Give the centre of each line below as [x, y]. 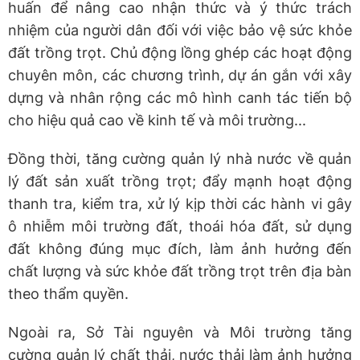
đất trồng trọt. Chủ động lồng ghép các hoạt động [180, 52]
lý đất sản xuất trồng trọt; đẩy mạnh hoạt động [180, 181]
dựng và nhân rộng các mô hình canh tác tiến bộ [180, 97]
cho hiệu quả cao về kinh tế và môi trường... [157, 120]
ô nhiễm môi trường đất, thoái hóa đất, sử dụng [180, 226]
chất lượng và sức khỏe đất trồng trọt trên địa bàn [180, 271]
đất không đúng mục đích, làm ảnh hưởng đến [180, 248]
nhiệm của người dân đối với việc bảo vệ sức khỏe [180, 30]
